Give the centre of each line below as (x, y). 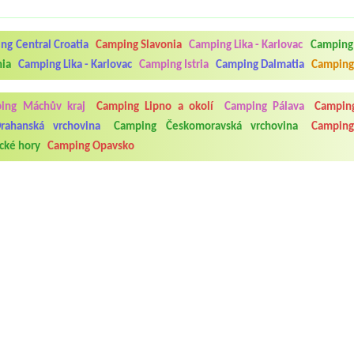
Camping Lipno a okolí (155, 107)
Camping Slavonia (138, 45)
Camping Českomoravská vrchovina (206, 126)
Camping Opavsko (91, 146)
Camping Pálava (264, 107)
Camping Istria (174, 65)
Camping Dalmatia (260, 65)
